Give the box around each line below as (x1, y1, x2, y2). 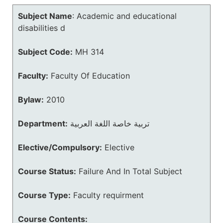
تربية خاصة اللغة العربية (70, 118, 149, 128)
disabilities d (18, 23, 65, 33)
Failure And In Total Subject (79, 166, 182, 176)
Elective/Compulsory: (18, 142, 102, 152)
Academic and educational (77, 11, 177, 21)
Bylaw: (18, 95, 44, 105)
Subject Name (18, 11, 72, 21)
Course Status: (18, 166, 76, 176)
